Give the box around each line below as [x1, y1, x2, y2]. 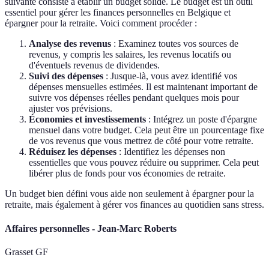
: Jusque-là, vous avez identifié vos [103, 71, 237, 82]
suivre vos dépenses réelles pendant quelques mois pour [29, 92, 239, 103]
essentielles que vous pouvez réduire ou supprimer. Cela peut [29, 157, 259, 168]
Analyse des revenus [29, 38, 111, 49]
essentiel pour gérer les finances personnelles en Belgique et [5, 7, 231, 18]
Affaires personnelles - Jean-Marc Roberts [5, 223, 177, 234]
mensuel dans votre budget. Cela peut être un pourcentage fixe [29, 125, 264, 136]
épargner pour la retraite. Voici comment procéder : [5, 18, 197, 29]
